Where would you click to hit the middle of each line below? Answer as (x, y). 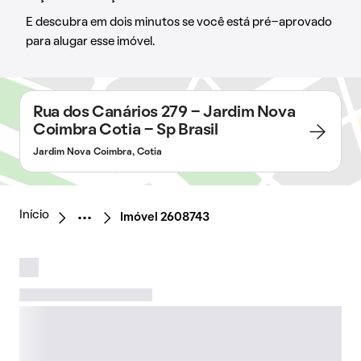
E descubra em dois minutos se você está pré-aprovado (179, 23)
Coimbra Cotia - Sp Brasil (126, 131)
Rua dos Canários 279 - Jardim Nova (164, 113)
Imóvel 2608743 (165, 218)
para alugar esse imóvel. (90, 42)
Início (34, 215)
